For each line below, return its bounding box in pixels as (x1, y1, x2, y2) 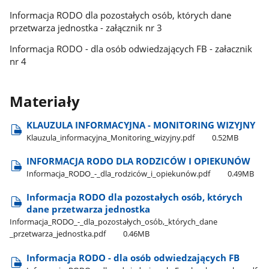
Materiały (9, 91, 80, 111)
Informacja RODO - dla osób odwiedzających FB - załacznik (9, 43, 252, 55)
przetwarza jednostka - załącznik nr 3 (9, 21, 162, 34)
